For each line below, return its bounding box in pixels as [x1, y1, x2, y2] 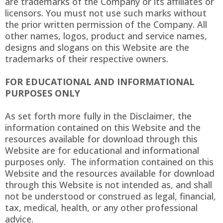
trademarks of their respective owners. [5, 53, 168, 65]
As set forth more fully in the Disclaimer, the [5, 110, 192, 122]
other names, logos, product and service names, [5, 30, 207, 42]
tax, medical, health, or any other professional [5, 202, 198, 214]
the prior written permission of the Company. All [5, 18, 207, 31]
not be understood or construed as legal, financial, [5, 190, 216, 203]
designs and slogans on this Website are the [5, 41, 189, 54]
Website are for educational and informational [5, 144, 199, 157]
